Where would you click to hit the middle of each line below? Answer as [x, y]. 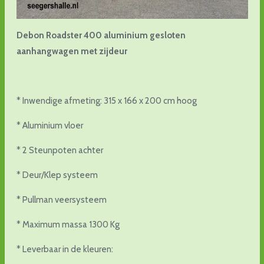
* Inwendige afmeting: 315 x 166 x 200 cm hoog [106, 100]
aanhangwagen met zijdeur [72, 51]
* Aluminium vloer [49, 125]
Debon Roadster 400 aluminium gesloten [101, 35]
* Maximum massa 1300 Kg [68, 224]
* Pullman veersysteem [61, 199]
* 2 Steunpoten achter [60, 150]
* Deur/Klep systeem [57, 175]
